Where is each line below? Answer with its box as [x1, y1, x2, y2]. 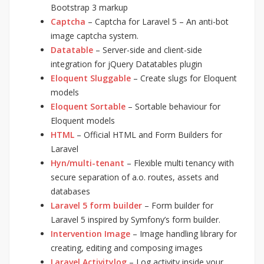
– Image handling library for [130, 227, 237, 239]
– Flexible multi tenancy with [124, 157, 234, 169]
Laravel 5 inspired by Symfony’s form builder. [51, 213, 220, 225]
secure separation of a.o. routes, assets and [51, 171, 219, 183]
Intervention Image [51, 227, 130, 239]
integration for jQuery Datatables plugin [51, 58, 202, 70]
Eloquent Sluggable [51, 72, 131, 84]
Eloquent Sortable [51, 100, 126, 112]
